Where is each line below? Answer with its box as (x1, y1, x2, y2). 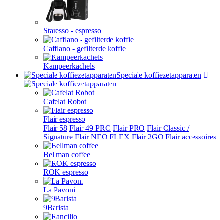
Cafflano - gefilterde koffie (43, 44, 126, 53)
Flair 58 (43, 124, 67, 132)
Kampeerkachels (43, 62, 95, 70)
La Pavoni (43, 186, 75, 194)
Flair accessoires (165, 133, 216, 141)
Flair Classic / (147, 124, 189, 132)
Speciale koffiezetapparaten (116, 71, 201, 79)
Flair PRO (113, 124, 145, 132)
